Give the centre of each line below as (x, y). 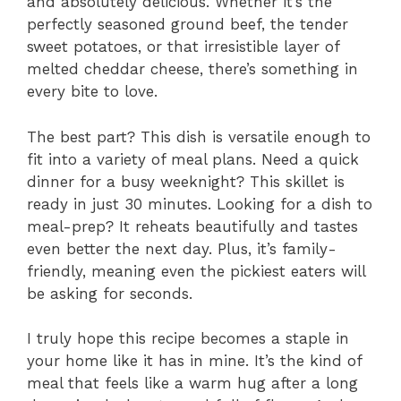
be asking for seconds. (110, 293)
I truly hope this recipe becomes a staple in (188, 339)
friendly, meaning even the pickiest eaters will (196, 271)
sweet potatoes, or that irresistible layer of (183, 47)
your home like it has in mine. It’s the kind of (194, 361)
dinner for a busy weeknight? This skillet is (186, 181)
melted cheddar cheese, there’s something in (192, 69)
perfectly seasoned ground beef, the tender (188, 25)
